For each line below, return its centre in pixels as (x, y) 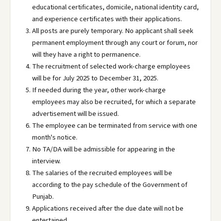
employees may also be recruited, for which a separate (114, 102)
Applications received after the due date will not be (108, 208)
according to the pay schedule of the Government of (110, 185)
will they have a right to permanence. (86, 55)
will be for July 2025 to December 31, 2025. (95, 78)
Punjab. (43, 197)
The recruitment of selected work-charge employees (111, 66)
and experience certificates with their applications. (107, 19)
